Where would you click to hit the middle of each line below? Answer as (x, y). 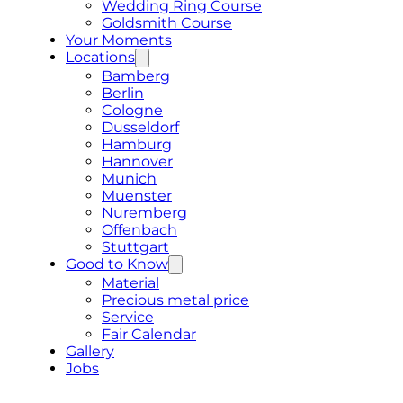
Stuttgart (135, 246)
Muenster (137, 195)
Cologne (132, 110)
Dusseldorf (140, 127)
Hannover (137, 161)
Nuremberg (144, 212)
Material (130, 282)
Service (128, 317)
